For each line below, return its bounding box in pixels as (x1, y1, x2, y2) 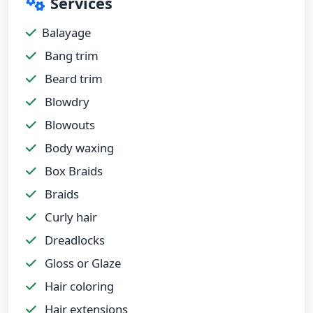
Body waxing (42, 139, 114, 156)
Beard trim (42, 70, 103, 87)
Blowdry (42, 93, 89, 110)
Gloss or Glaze (42, 254, 121, 271)
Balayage (42, 24, 91, 41)
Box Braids (42, 162, 103, 179)
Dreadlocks (42, 231, 105, 248)
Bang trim (42, 47, 99, 64)
